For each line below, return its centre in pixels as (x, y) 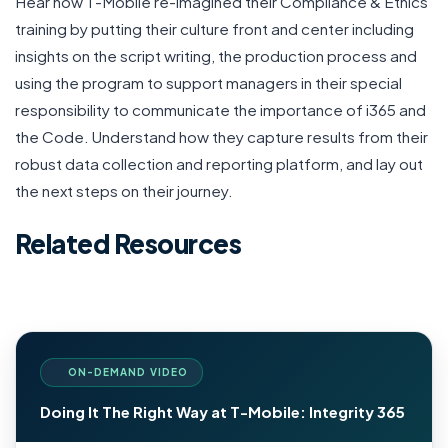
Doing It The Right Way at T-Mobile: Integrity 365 (222, 412)
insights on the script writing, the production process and (216, 55)
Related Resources (128, 243)
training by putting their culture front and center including (214, 28)
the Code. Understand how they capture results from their (221, 136)
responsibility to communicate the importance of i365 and (220, 109)
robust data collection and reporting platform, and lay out (219, 163)
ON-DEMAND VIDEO (127, 372)
